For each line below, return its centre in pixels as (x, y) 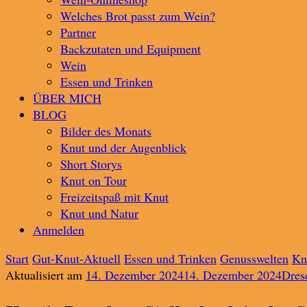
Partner (78, 32)
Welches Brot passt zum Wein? (138, 16)
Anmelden (59, 230)
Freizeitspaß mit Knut (114, 197)
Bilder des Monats (106, 131)
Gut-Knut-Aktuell (76, 258)
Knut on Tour (94, 180)
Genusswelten (254, 258)
